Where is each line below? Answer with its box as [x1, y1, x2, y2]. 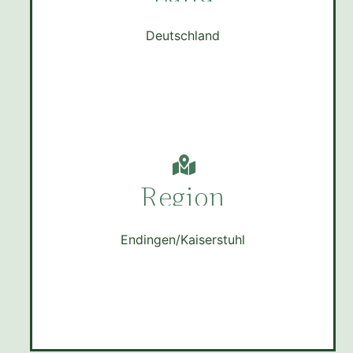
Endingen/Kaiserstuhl [121, 232, 245, 248]
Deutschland [146, 28, 220, 44]
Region [140, 177, 225, 217]
